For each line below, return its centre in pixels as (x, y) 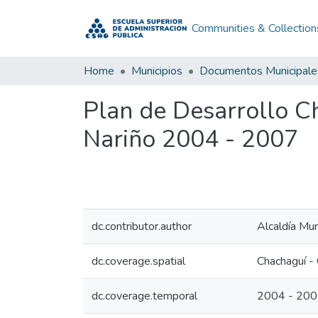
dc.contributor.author (142, 226)
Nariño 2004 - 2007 (191, 139)
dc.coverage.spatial (138, 261)
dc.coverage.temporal (144, 296)
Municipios (157, 71)
